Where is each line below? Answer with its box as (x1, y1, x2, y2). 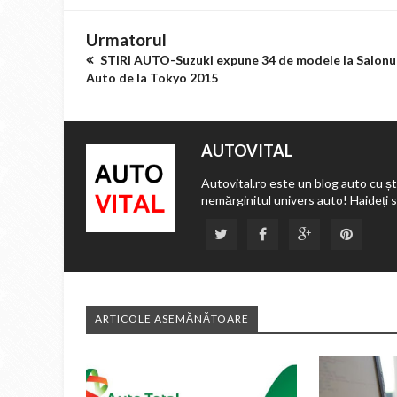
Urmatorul (86, 29, 167, 50)
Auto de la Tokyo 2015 (86, 70, 218, 85)
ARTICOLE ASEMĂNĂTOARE (95, 312, 249, 325)
